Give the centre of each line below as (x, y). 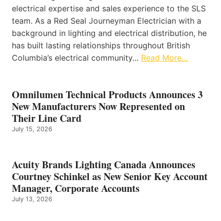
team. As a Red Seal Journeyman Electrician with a (107, 21)
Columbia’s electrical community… (76, 58)
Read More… (165, 58)
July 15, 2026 (32, 129)
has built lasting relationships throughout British (101, 46)
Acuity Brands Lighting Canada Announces (104, 165)
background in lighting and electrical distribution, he (109, 33)
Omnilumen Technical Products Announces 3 (107, 95)
